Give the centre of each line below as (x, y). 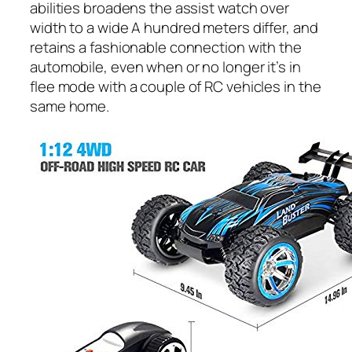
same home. (70, 106)
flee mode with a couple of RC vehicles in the (176, 87)
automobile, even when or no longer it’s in (165, 67)
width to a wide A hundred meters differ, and (174, 28)
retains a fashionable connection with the (166, 48)
